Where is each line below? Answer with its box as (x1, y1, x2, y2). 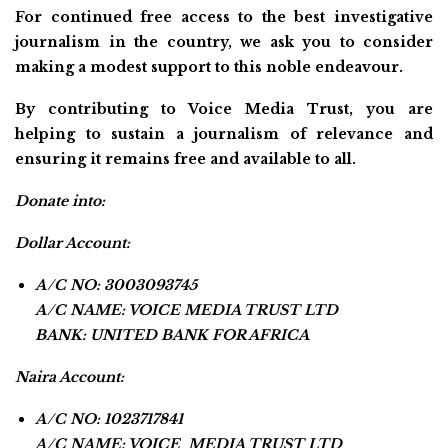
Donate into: (15, 191, 105, 210)
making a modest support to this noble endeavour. (15, 57, 403, 76)
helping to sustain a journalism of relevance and (15, 124, 433, 143)
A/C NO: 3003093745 (35, 275, 197, 294)
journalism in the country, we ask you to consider (15, 32, 433, 51)
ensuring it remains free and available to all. (15, 149, 356, 168)
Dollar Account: (15, 233, 130, 252)
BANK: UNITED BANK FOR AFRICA (35, 325, 309, 344)
